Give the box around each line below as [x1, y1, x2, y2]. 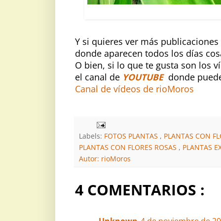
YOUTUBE [122, 71, 163, 83]
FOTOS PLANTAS [104, 131, 160, 141]
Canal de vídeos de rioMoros [75, 82, 194, 95]
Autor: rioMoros [79, 153, 131, 163]
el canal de [75, 71, 122, 83]
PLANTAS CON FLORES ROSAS [79, 142, 179, 152]
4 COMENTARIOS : [75, 179, 205, 200]
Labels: [79, 131, 104, 141]
